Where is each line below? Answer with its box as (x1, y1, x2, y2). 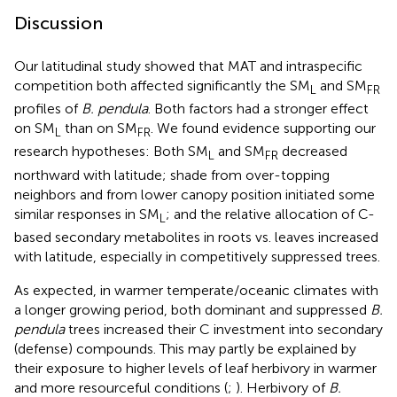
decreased (278, 143, 347, 160)
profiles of (14, 100, 82, 118)
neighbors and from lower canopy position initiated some (14, 185, 375, 203)
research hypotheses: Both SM (14, 143, 208, 160)
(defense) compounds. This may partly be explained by (14, 339, 356, 357)
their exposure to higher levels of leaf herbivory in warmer (14, 359, 377, 377)
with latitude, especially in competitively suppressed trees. (14, 247, 380, 265)
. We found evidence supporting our (151, 120, 376, 137)
